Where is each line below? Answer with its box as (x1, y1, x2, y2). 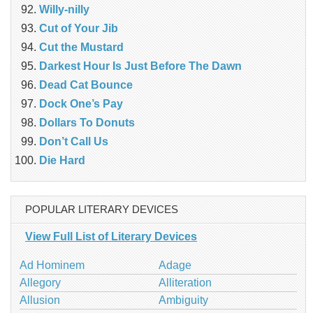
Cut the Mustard (39, 41, 124, 53)
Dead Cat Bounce (39, 78, 133, 91)
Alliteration (158, 276, 212, 289)
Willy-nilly (39, 3, 89, 15)
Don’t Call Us (39, 135, 108, 147)
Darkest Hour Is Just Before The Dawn (39, 59, 242, 72)
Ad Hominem (20, 259, 85, 271)
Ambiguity (158, 293, 208, 306)
